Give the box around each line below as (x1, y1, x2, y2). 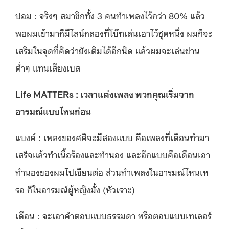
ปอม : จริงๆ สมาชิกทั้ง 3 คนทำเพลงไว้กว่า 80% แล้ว (15, 9, 205, 21)
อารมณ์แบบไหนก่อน (15, 104, 91, 117)
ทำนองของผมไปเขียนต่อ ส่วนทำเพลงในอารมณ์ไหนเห (15, 165, 209, 178)
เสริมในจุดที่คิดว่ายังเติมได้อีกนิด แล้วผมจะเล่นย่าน (15, 43, 200, 56)
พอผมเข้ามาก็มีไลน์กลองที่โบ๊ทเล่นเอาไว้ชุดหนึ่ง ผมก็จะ (15, 26, 213, 39)
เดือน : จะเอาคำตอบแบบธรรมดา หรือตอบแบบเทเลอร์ (15, 209, 212, 221)
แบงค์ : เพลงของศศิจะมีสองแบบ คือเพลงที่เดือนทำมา (15, 130, 209, 143)
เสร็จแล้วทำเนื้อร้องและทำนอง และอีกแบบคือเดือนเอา (15, 148, 210, 161)
